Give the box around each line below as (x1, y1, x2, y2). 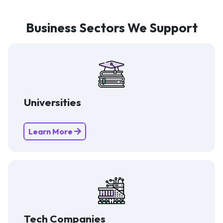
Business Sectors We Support (25, 19, 198, 36)
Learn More (28, 126, 74, 136)
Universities (24, 95, 81, 109)
